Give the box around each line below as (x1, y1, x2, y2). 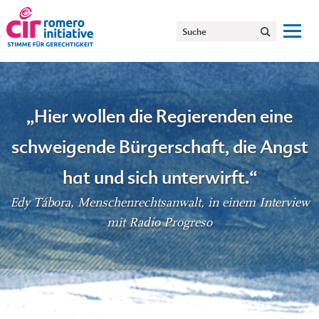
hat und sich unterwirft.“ (62, 167, 257, 188)
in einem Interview (207, 195, 310, 210)
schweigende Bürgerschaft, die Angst (11, 137, 308, 157)
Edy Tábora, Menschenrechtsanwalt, (9, 195, 208, 210)
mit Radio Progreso (107, 215, 212, 230)
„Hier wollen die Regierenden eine (26, 106, 293, 127)
